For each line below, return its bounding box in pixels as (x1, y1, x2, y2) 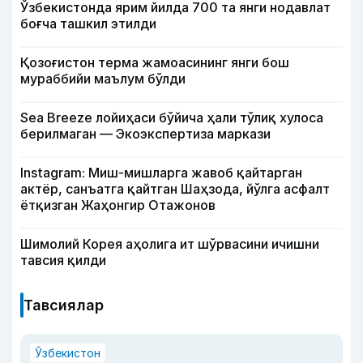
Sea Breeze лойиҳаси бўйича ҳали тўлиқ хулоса (20, 109, 323, 126)
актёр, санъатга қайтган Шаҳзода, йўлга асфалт (20, 181, 330, 198)
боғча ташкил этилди (20, 15, 156, 32)
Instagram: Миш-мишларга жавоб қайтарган (20, 164, 302, 181)
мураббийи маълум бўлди (20, 70, 186, 88)
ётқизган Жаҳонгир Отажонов (20, 197, 216, 214)
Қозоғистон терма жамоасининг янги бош (20, 54, 289, 71)
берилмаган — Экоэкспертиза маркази (20, 126, 271, 143)
